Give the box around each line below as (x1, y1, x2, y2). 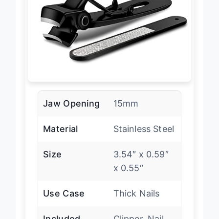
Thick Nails (113, 197, 160, 207)
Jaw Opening (43, 107, 100, 117)
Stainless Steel (113, 132, 175, 143)
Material (43, 132, 78, 143)
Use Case (43, 197, 85, 207)
